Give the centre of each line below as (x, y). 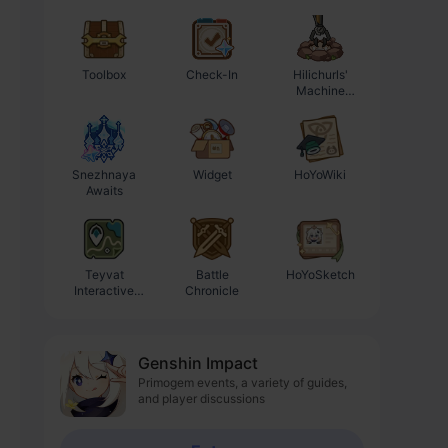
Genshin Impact (198, 363)
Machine (320, 90)
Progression (408, 90)
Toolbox (104, 74)
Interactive (104, 290)
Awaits (104, 190)
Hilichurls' (320, 74)
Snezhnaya (104, 174)
